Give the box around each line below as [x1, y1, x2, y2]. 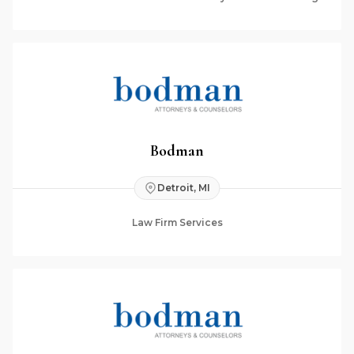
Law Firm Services [131, 217, 223, 228]
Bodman [150, 141, 204, 160]
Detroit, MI [156, 182, 210, 194]
